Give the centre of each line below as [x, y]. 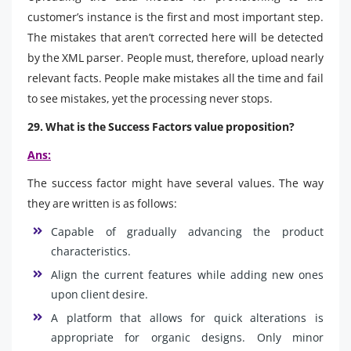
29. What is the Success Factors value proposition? [161, 126]
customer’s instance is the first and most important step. [175, 16]
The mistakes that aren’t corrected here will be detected [175, 37]
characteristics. [91, 251]
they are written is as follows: [102, 203]
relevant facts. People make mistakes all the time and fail [175, 78]
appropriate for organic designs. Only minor [187, 337]
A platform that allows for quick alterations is [187, 317]
